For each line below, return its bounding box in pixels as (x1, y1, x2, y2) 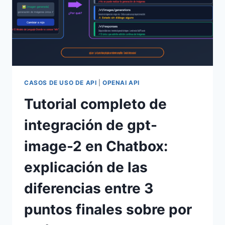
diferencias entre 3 (24, 179, 153, 197)
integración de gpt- (24, 116, 157, 134)
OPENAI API (102, 78, 140, 86)
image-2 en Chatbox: (24, 137, 168, 155)
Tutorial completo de (24, 95, 167, 113)
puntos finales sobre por (24, 200, 192, 218)
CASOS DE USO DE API (24, 78, 97, 86)
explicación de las (24, 158, 148, 176)
